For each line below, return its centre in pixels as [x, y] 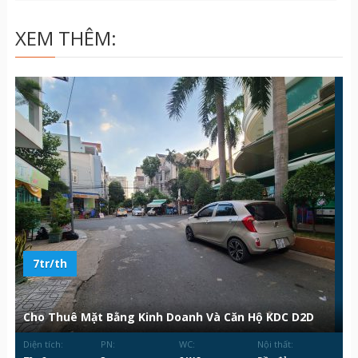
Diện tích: [43, 344]
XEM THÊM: [66, 38]
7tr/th [50, 264]
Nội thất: [275, 344]
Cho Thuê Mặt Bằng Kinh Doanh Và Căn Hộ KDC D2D [168, 317]
